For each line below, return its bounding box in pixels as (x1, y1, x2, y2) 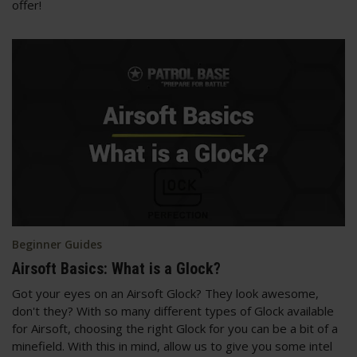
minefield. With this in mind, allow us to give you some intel (12, 337, 332, 354)
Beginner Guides (12, 236, 102, 252)
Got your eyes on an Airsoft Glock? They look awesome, (12, 284, 319, 301)
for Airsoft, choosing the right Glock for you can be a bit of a (12, 320, 338, 336)
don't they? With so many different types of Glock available (12, 302, 334, 319)
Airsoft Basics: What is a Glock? (12, 258, 221, 278)
